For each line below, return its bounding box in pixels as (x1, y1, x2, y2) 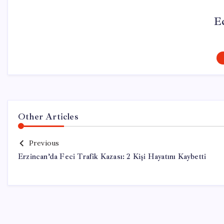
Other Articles (18, 111, 78, 122)
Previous (28, 138, 59, 147)
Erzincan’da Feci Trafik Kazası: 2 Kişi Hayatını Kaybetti (18, 152, 206, 161)
